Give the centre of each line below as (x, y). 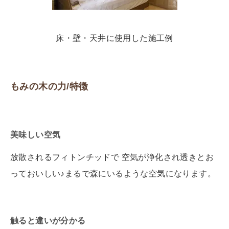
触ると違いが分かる (48, 220)
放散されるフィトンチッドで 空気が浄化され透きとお (112, 157)
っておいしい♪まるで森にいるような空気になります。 (113, 173)
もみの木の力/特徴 (49, 86)
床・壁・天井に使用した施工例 (114, 38)
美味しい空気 (36, 134)
